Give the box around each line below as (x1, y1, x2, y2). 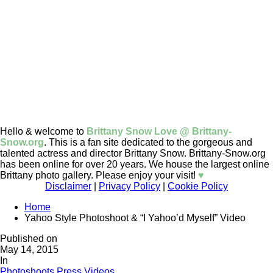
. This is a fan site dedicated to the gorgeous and (44, 137, 252, 148)
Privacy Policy (99, 181, 160, 192)
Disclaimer (45, 181, 91, 192)
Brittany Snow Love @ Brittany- (87, 126, 232, 137)
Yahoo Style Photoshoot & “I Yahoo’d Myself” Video (24, 213, 246, 224)
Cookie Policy (168, 181, 228, 192)
